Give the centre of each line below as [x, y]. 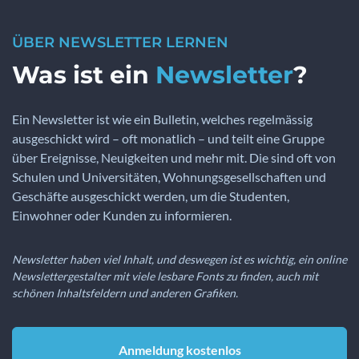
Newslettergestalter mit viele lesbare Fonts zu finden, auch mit [165, 276]
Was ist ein [84, 75]
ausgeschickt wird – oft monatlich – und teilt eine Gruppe [168, 139]
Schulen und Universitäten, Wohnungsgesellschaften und [169, 177]
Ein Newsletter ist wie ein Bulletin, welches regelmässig [162, 119]
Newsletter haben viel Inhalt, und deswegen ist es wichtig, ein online [179, 260]
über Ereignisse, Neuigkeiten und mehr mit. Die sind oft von [174, 158]
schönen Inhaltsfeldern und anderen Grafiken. [125, 293]
